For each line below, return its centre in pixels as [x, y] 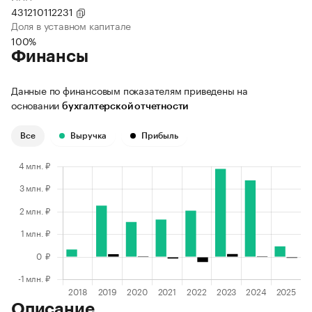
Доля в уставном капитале [71, 25]
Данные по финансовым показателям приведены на [130, 90]
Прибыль [160, 136]
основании [37, 105]
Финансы [50, 57]
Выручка [88, 136]
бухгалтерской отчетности [125, 107]
